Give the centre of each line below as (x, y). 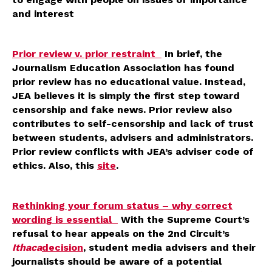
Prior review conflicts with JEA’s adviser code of (133, 151)
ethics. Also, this (55, 165)
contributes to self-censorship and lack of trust (133, 123)
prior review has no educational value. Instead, (129, 81)
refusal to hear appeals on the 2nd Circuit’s (121, 233)
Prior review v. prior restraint (87, 53)
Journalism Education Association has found (123, 67)
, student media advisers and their (169, 247)
